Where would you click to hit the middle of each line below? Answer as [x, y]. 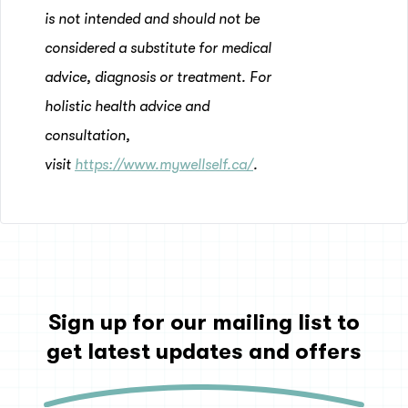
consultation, [87, 136]
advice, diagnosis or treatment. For [158, 77]
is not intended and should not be [152, 19]
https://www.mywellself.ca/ [164, 165]
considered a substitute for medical [158, 48]
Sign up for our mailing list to [204, 322]
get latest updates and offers [204, 352]
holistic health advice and [127, 107]
